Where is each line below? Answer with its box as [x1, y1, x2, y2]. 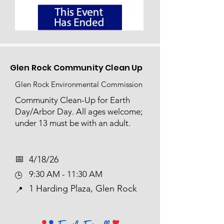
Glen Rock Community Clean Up [10, 62, 143, 73]
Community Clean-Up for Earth [15, 95, 130, 105]
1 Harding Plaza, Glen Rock [29, 183, 137, 194]
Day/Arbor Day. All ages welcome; [15, 106, 142, 116]
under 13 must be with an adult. [15, 118, 130, 128]
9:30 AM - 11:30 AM [29, 169, 104, 179]
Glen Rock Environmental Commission [15, 79, 142, 89]
